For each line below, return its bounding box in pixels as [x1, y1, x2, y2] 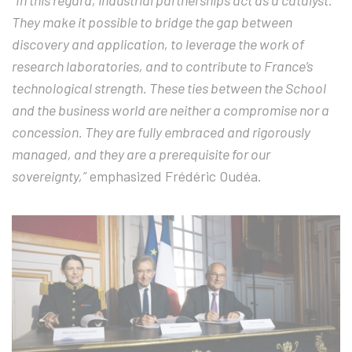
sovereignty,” [12, 167, 86, 185]
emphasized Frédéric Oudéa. [86, 167, 262, 185]
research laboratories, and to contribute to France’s [12, 57, 313, 75]
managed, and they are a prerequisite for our [12, 145, 270, 163]
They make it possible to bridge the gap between [12, 13, 292, 31]
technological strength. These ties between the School [12, 79, 326, 97]
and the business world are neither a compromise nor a [12, 101, 329, 119]
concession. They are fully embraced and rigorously [12, 123, 310, 141]
